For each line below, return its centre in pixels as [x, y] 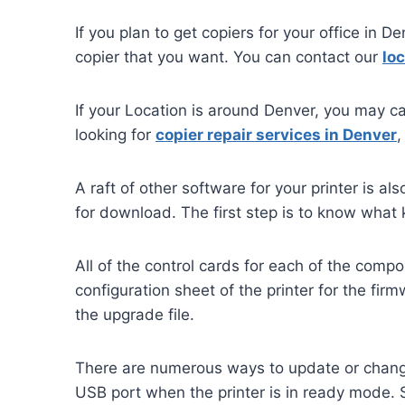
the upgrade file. [137, 315]
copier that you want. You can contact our [229, 57]
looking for [115, 135]
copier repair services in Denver [276, 135]
